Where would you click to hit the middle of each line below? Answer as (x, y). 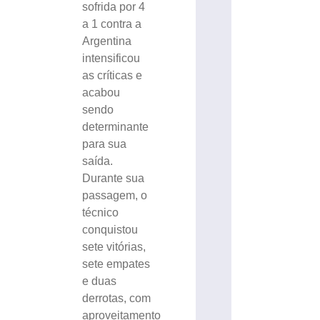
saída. (98, 161)
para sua (105, 144)
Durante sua (114, 178)
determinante (116, 126)
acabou (101, 92)
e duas (100, 281)
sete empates (116, 264)
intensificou (111, 58)
